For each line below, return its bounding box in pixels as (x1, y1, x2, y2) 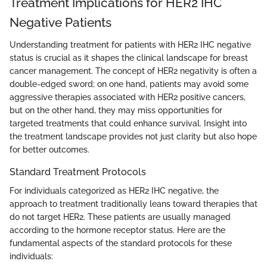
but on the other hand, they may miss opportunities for (10, 105, 222, 116)
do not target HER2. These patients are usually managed (10, 212, 231, 222)
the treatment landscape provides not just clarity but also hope (10, 132, 257, 142)
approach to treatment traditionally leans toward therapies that (10, 199, 257, 209)
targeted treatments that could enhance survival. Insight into (10, 119, 247, 129)
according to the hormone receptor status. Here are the (10, 225, 225, 235)
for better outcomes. (10, 145, 89, 155)
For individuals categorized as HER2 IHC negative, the (10, 186, 219, 196)
